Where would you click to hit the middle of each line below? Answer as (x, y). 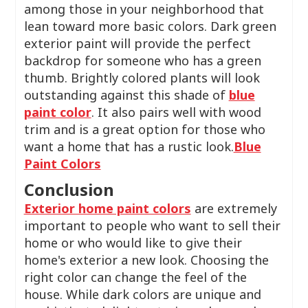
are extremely (234, 208)
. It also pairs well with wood (176, 112)
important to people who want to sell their (152, 225)
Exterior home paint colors (107, 208)
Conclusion (69, 189)
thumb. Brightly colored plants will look (142, 78)
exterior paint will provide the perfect (137, 43)
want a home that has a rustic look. (129, 146)
